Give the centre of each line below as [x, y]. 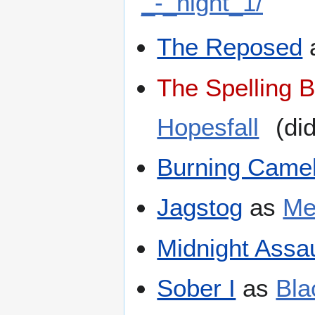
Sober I [197, 288]
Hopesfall [208, 127]
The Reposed [230, 47]
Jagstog [200, 207]
